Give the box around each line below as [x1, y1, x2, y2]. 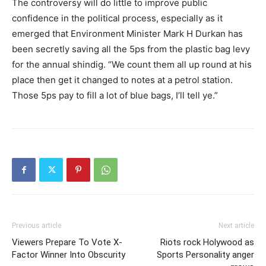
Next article [218, 221, 254, 230]
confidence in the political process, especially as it [12, 12, 223, 24]
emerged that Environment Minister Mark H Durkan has [12, 28, 243, 40]
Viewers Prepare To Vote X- [12, 237, 122, 248]
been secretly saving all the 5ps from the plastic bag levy [12, 43, 250, 55]
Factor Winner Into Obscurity [12, 249, 125, 261]
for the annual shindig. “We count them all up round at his [12, 59, 252, 71]
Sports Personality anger [157, 249, 254, 261]
